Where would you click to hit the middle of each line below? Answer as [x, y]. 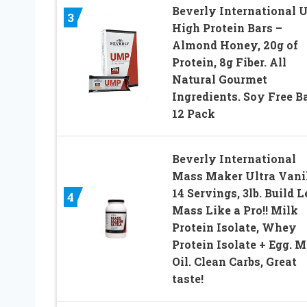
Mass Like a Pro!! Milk [235, 210]
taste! [187, 279]
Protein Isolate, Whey [234, 228]
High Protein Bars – [227, 28]
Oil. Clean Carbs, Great [234, 262]
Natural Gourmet [219, 79]
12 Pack [193, 114]
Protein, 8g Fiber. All [229, 62]
